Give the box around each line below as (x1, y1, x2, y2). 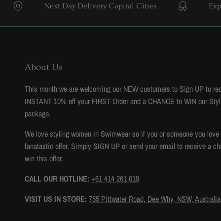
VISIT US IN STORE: (25, 193, 89, 205)
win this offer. (25, 153, 63, 164)
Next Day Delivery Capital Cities (21, 1, 134, 11)
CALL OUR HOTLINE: (25, 173, 91, 184)
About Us (25, 62, 63, 73)
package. (25, 108, 51, 119)
